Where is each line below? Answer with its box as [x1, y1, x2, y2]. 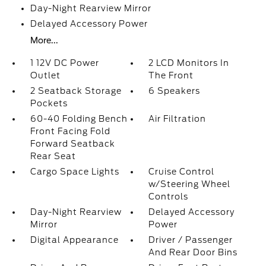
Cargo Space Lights [30, 167, 119, 176]
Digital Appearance [30, 235, 119, 245]
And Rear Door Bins [148, 248, 238, 257]
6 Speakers [148, 86, 201, 96]
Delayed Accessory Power [30, 19, 148, 28]
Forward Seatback [30, 139, 115, 148]
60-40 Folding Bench [30, 114, 128, 123]
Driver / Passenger [148, 235, 233, 245]
